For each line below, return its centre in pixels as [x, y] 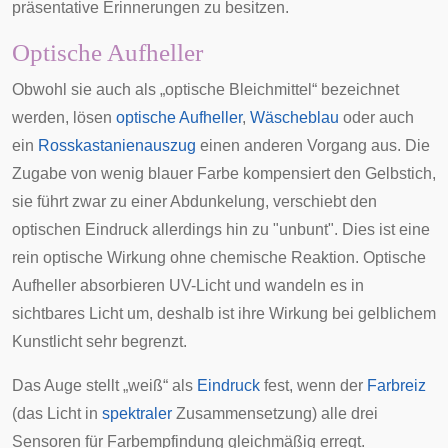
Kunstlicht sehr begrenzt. [99, 341]
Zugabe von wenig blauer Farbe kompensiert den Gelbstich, [224, 173]
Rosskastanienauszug [117, 145]
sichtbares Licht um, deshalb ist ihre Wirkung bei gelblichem [224, 313]
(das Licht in [57, 413]
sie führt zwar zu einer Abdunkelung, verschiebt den [194, 201]
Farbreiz [396, 385]
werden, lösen [64, 117]
